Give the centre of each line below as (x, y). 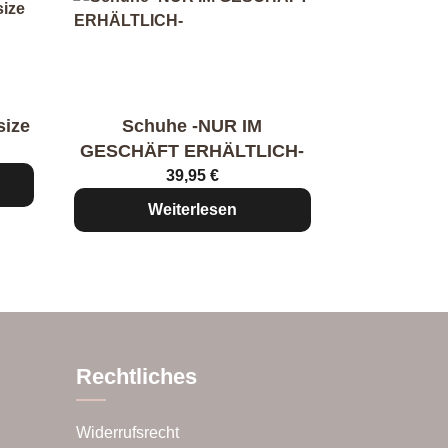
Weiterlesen (192, 209)
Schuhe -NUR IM (192, 126)
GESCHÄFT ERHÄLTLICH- (192, 151)
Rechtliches (136, 376)
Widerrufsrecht (127, 432)
